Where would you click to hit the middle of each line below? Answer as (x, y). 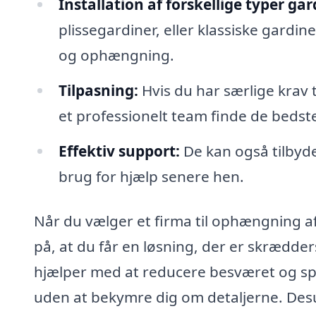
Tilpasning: (98, 90)
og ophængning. (116, 55)
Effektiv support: (119, 151)
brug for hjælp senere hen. (151, 176)
